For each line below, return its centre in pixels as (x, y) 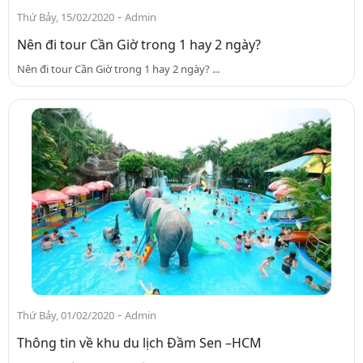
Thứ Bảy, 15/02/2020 (66, 17)
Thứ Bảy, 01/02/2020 (66, 316)
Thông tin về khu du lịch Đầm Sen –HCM (139, 343)
